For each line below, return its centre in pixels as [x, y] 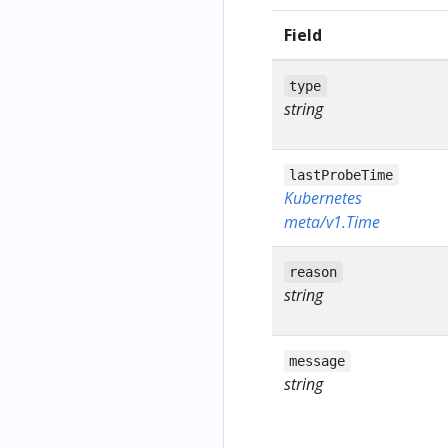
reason [313, 272]
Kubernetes [323, 198]
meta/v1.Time [332, 222]
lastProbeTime [341, 175]
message [317, 361]
